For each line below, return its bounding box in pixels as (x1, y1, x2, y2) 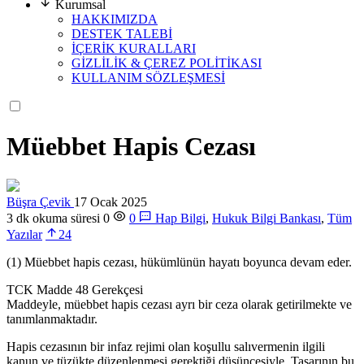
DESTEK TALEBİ (71, 26, 172, 41)
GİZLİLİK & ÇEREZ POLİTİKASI (71, 55, 262, 70)
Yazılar (6, 227, 42, 242)
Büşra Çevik (6, 195, 74, 210)
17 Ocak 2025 (74, 195, 147, 210)
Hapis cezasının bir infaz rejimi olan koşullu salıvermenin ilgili (6, 340, 325, 354)
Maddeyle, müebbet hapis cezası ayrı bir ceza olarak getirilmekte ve (6, 297, 352, 312)
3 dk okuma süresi (6, 211, 100, 226)
